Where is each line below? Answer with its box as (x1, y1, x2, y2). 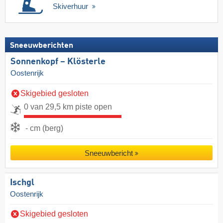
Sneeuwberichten (10, 42, 73, 50)
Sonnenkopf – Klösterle (10, 57, 106, 67)
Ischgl (10, 178, 34, 187)
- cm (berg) (25, 123, 63, 132)
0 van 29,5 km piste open (24, 102, 112, 111)
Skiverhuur (53, 1, 90, 10)
